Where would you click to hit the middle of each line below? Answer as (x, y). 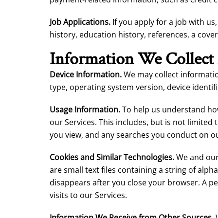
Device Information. (86, 74)
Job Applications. (80, 22)
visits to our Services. (88, 195)
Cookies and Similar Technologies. (112, 157)
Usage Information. (85, 109)
